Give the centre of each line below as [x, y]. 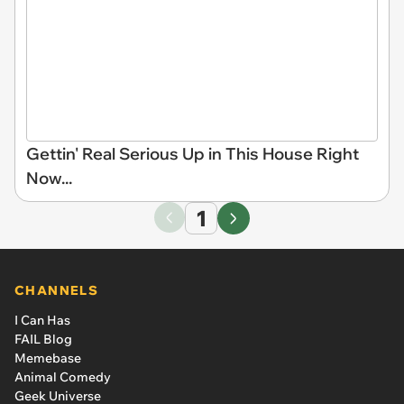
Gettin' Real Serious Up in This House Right [193, 153]
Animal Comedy [63, 376]
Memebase [48, 358]
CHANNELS [57, 290]
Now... [49, 178]
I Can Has [42, 320]
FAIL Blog [43, 339]
